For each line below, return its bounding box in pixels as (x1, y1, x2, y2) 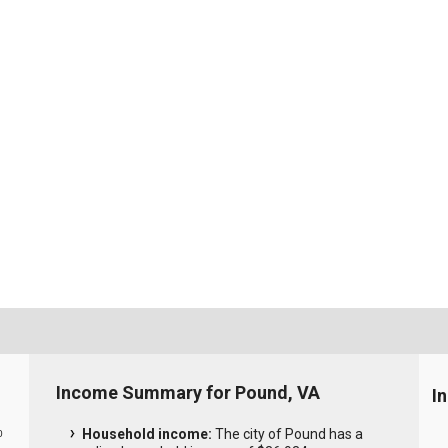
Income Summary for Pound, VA (55, 381, 320, 403)
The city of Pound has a (211, 426, 363, 443)
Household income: (81, 426, 212, 443)
